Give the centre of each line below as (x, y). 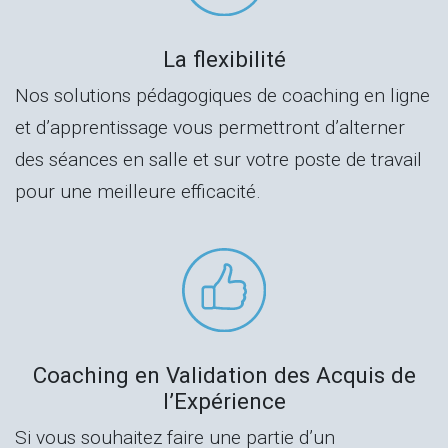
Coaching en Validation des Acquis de (224, 374)
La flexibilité (224, 59)
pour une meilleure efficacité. (138, 192)
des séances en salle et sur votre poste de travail (218, 160)
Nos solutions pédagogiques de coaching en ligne (222, 96)
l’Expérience (224, 400)
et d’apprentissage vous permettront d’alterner (210, 128)
